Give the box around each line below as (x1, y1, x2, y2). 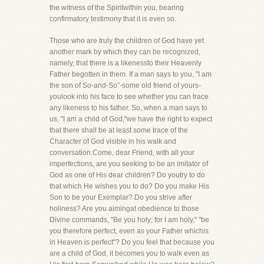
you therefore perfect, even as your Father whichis (49, 227, 209, 235)
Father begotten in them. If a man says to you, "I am (49, 70, 212, 78)
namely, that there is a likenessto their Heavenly (49, 59, 202, 67)
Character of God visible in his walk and (49, 137, 176, 146)
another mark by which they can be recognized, (49, 48, 200, 56)
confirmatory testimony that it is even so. (49, 15, 176, 23)
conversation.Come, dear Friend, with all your (49, 148, 194, 157)
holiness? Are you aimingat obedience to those (49, 204, 199, 213)
